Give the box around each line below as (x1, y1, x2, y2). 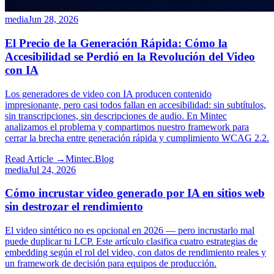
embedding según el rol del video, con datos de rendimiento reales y (5, 246, 266, 257)
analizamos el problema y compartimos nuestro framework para (5, 121, 249, 132)
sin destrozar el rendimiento (5, 200, 143, 213)
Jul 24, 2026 (28, 164, 76, 175)
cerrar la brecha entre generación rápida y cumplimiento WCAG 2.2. (5, 132, 269, 143)
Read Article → (5, 153, 65, 164)
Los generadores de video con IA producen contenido (5, 88, 212, 99)
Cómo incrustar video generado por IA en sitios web (5, 187, 265, 200)
